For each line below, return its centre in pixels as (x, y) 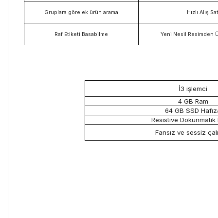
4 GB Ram (193, 101)
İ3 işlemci (193, 88)
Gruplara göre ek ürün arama (81, 12)
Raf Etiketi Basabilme (81, 34)
